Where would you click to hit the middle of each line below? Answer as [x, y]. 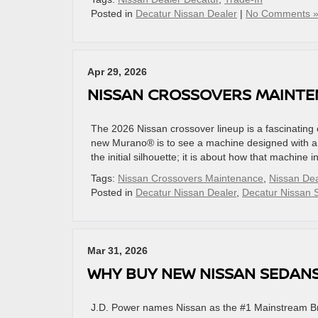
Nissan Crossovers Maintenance [191, 178]
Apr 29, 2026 [117, 72]
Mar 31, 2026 [117, 251]
